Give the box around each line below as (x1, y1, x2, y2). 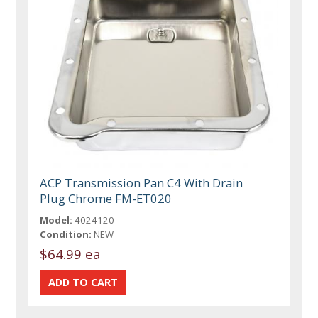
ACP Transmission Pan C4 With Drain (40, 174, 243, 191)
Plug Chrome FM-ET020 (40, 190, 172, 207)
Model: (40, 213, 73, 226)
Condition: (40, 227, 92, 241)
